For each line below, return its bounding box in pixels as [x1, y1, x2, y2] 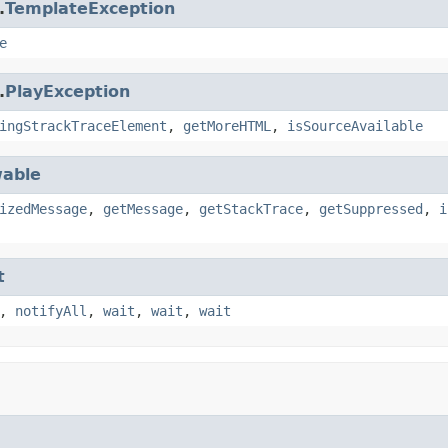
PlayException [5, 81, 130, 101]
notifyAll [15, 302, 87, 319]
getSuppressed [319, 200, 423, 217]
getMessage [103, 200, 183, 217]
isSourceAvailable [287, 117, 423, 134]
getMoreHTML [183, 117, 271, 134]
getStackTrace [199, 200, 303, 217]
